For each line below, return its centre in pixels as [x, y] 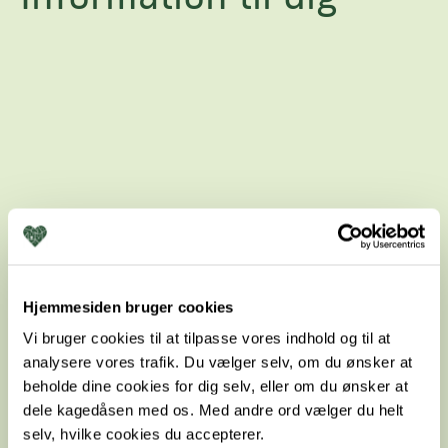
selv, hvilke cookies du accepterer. [144, 434]
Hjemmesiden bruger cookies [128, 306]
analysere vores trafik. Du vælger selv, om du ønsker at [218, 362]
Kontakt [63, 415]
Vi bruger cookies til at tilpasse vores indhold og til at [207, 338]
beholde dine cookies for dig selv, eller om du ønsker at [215, 386]
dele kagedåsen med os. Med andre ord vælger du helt [213, 410]
